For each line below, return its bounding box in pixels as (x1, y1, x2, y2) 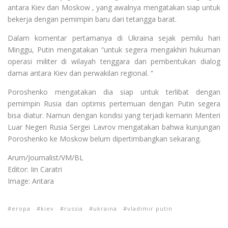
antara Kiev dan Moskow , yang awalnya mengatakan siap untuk (8, 3, 220, 12)
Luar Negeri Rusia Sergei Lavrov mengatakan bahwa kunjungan (8, 122, 220, 132)
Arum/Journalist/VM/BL (8, 153, 83, 162)
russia (64, 205, 83, 212)
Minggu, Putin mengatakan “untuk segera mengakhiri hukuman (8, 45, 220, 54)
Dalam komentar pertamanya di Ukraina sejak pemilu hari (8, 33, 220, 43)
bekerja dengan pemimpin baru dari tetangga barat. (8, 14, 177, 24)
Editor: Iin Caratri (8, 164, 62, 174)
